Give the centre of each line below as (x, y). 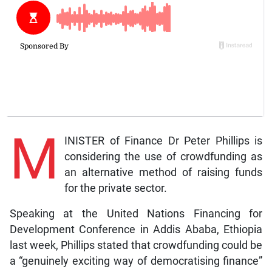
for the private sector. (115, 189)
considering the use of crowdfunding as (163, 157)
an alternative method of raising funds (163, 173)
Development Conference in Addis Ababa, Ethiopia (136, 230)
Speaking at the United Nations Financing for (136, 214)
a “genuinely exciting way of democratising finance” (136, 261)
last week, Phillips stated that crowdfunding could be (136, 246)
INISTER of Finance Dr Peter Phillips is (163, 141)
